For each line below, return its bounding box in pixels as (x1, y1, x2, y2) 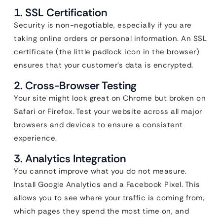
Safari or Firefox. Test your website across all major (14, 107, 202, 116)
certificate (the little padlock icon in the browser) (14, 47, 199, 57)
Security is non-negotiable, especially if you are (14, 20, 192, 30)
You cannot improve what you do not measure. (14, 166, 187, 176)
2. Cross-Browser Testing (14, 78, 137, 93)
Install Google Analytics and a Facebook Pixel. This (14, 180, 200, 189)
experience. (14, 133, 57, 143)
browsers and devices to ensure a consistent (14, 120, 183, 130)
